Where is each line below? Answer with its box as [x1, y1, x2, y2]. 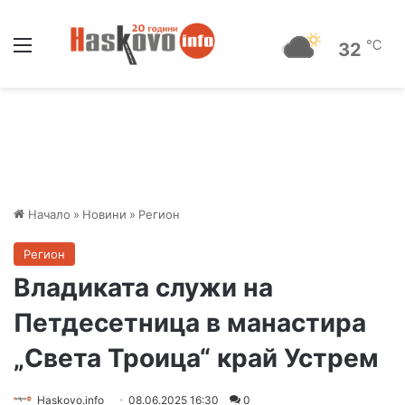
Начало [24, 207, 71, 221]
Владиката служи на [14, 272, 273, 303]
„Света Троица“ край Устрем [14, 343, 379, 373]
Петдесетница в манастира [14, 307, 366, 338]
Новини [82, 207, 127, 221]
